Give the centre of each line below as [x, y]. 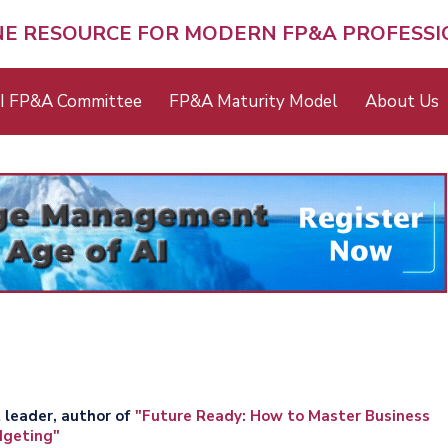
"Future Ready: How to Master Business [282, 415]
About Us [402, 101]
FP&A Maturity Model [253, 101]
